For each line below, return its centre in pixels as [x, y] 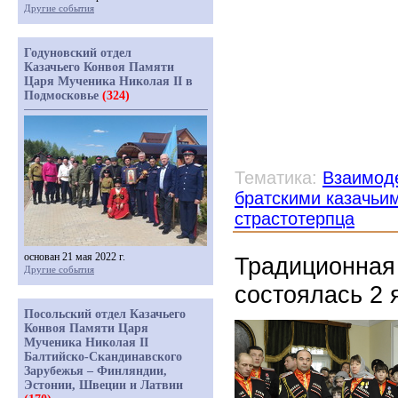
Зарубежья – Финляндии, [96, 371]
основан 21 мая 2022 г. [75, 257]
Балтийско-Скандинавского [103, 357]
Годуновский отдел [78, 53]
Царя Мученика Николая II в [108, 81]
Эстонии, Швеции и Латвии [103, 385]
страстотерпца [295, 219]
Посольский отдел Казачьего [105, 314]
